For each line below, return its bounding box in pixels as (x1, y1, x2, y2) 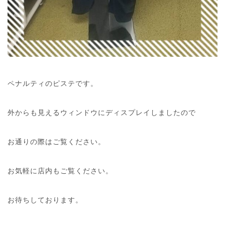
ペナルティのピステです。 (8, 79, 98, 87)
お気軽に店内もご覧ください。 (8, 166, 113, 175)
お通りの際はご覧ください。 (8, 137, 105, 146)
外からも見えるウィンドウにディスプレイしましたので (8, 108, 196, 117)
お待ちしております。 (8, 195, 83, 204)
